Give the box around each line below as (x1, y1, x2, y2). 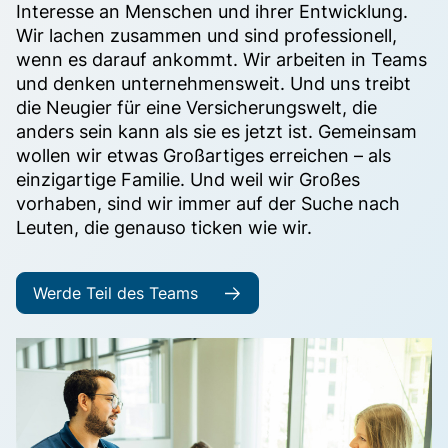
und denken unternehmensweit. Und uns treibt (16, 73, 411, 94)
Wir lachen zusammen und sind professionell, (16, 25, 397, 46)
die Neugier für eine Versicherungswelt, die (16, 97, 377, 118)
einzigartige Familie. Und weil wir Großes (16, 169, 360, 190)
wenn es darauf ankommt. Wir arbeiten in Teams (16, 49, 427, 70)
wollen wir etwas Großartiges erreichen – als (16, 145, 391, 166)
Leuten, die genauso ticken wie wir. (16, 217, 312, 238)
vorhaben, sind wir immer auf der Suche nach (16, 193, 400, 214)
